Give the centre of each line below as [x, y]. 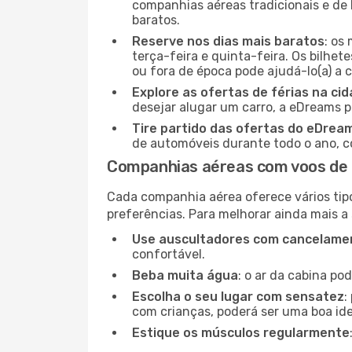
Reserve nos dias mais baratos [228, 41]
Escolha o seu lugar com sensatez [238, 297]
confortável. [169, 254]
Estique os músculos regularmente [241, 333]
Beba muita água [185, 275]
